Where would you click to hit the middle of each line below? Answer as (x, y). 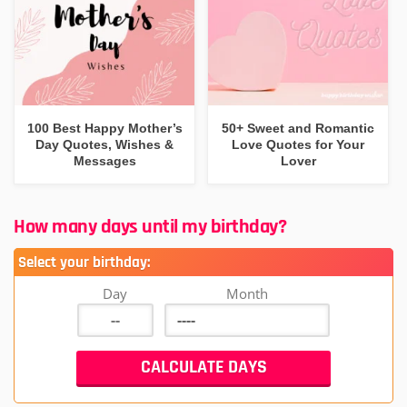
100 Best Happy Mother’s (104, 128)
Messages (104, 160)
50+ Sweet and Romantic (298, 128)
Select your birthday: (84, 262)
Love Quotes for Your (298, 144)
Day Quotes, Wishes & (105, 144)
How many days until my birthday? (150, 227)
